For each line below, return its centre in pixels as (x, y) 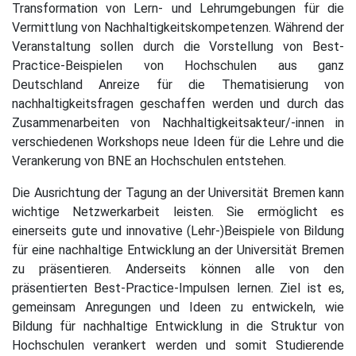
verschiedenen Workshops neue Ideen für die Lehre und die (178, 141)
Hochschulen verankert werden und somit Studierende (178, 345)
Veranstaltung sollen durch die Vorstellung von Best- (178, 46)
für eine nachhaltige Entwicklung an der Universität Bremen (178, 250)
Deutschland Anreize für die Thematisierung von (178, 84)
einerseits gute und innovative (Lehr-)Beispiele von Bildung (178, 230)
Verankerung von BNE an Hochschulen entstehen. (149, 161)
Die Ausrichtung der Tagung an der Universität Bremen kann (178, 192)
